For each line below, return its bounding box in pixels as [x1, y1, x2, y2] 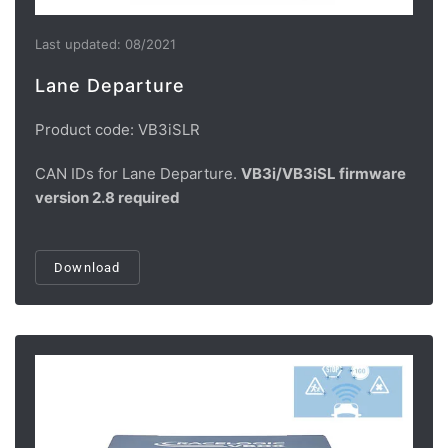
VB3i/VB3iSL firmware [241, 164, 406, 184]
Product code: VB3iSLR [35, 120, 200, 140]
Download [54, 260, 121, 276]
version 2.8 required [35, 188, 180, 208]
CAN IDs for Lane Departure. [35, 164, 241, 184]
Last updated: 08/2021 [35, 36, 176, 53]
